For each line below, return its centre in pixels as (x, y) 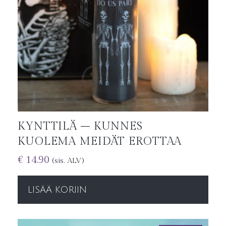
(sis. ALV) (68, 161)
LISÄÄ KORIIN (57, 190)
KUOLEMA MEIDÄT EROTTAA (100, 142)
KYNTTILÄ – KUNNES (80, 126)
